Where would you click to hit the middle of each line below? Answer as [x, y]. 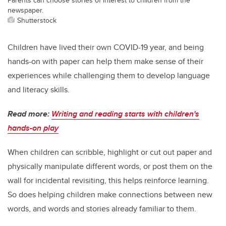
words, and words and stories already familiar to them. [102, 208]
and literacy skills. [39, 89]
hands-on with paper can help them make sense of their [105, 61]
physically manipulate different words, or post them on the [110, 166]
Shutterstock [37, 20]
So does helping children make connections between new [110, 194]
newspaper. [25, 10]
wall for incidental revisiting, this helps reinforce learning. [108, 180]
